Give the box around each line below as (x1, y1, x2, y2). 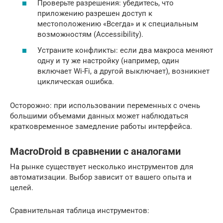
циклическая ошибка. (37, 77, 114, 86)
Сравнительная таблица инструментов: (10, 206, 149, 215)
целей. (10, 183, 33, 192)
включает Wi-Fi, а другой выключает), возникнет (37, 66, 210, 76)
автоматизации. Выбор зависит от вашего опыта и (10, 172, 192, 182)
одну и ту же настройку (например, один (37, 56, 179, 65)
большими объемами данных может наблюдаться (10, 111, 188, 120)
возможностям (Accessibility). (37, 30, 143, 39)
